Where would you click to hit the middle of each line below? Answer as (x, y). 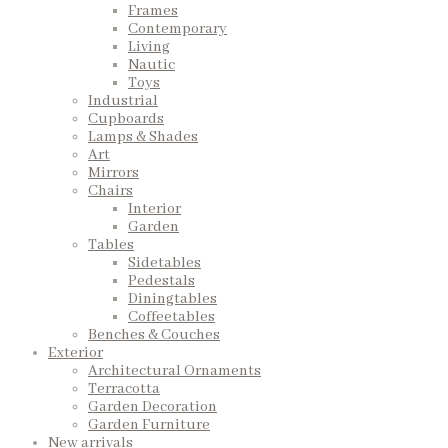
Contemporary (177, 29)
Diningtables (172, 299)
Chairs (110, 191)
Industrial (123, 101)
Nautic (151, 65)
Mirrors (113, 173)
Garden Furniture (149, 425)
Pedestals (161, 281)
